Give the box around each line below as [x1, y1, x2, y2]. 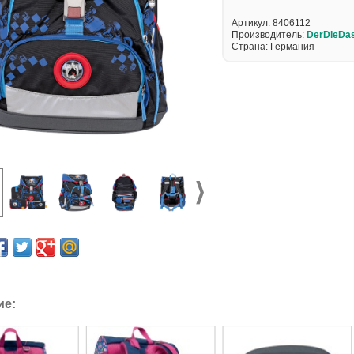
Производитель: [232, 29, 307, 40]
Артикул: [232, 17, 273, 28]
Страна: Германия [232, 41, 314, 52]
